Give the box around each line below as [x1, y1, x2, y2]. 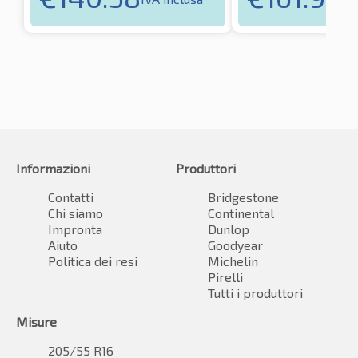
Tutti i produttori [208, 285, 303, 301]
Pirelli [208, 269, 243, 285]
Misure [16, 314, 57, 330]
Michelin [208, 253, 258, 269]
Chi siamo [48, 205, 103, 221]
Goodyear [208, 237, 263, 253]
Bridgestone [208, 189, 279, 205]
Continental [208, 205, 274, 221]
